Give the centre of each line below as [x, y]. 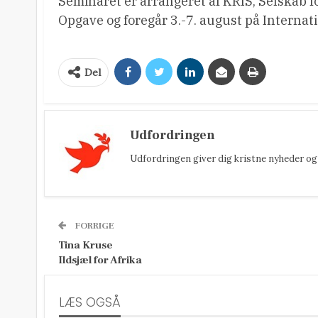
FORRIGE [94, 226]
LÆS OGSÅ [90, 302]
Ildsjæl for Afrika [100, 260]
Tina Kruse [86, 245]
